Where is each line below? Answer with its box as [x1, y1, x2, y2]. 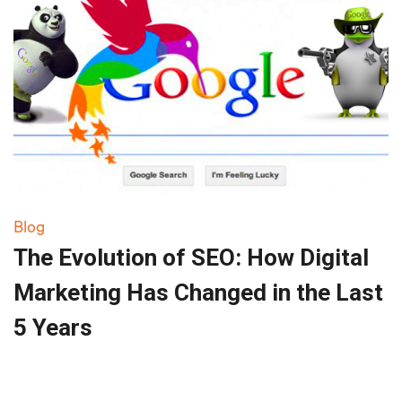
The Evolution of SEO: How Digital [13, 243, 369, 271]
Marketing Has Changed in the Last [13, 278, 383, 306]
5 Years [13, 313, 92, 341]
